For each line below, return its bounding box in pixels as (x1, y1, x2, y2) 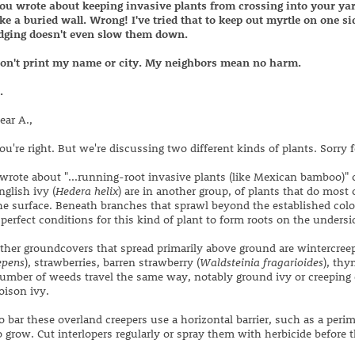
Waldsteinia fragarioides (200, 254, 323, 269)
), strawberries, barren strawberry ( (25, 254, 200, 269)
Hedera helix (55, 183, 118, 198)
